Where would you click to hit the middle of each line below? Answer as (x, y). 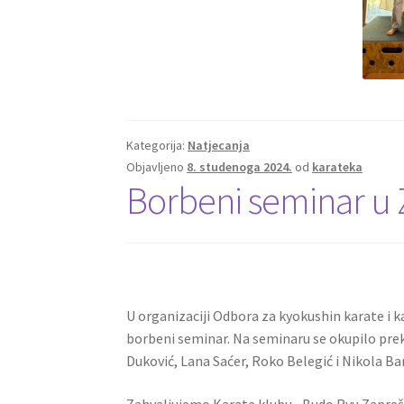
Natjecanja (219, 145)
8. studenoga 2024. (240, 166)
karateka (338, 166)
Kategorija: (157, 145)
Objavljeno (157, 166)
